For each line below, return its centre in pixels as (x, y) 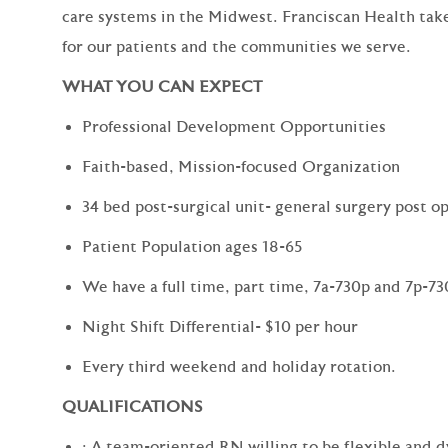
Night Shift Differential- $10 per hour (220, 326)
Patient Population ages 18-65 (192, 246)
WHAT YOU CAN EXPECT (162, 86)
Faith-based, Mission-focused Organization (241, 166)
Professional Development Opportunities (234, 126)
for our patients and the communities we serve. (236, 46)
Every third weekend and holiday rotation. (239, 366)
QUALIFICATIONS (132, 406)
